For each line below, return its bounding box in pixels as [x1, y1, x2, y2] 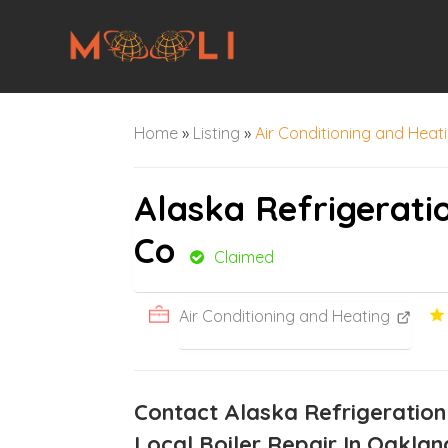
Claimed [214, 246, 275, 267]
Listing [193, 122, 241, 143]
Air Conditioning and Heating [179, 305, 391, 326]
